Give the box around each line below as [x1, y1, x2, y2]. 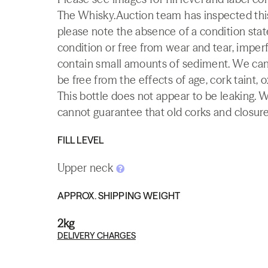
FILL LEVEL [57, 134, 104, 146]
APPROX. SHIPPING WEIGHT [57, 190, 181, 202]
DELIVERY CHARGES [57, 230, 136, 241]
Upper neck [57, 161, 116, 175]
